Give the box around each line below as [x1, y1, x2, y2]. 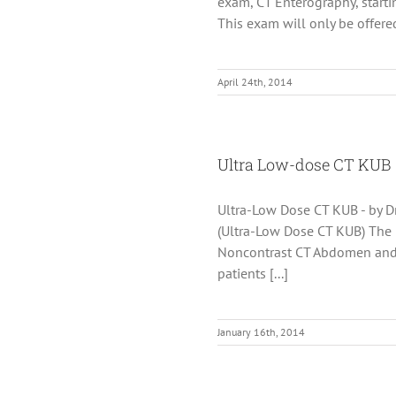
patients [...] [217, 263, 288, 282]
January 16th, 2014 [217, 324, 305, 339]
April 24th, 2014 [217, 74, 293, 88]
